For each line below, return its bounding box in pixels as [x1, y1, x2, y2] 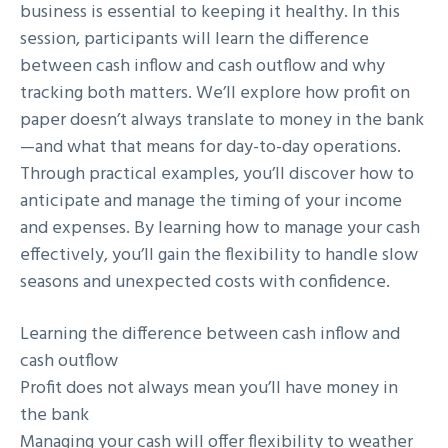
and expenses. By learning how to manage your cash [20, 214, 420, 244]
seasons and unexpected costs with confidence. [20, 268, 390, 298]
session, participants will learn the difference [20, 25, 369, 55]
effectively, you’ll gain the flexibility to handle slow [20, 241, 418, 271]
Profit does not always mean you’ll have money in [20, 374, 398, 404]
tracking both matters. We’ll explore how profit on [20, 79, 410, 109]
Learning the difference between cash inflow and [20, 320, 400, 350]
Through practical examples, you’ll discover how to [20, 160, 414, 190]
